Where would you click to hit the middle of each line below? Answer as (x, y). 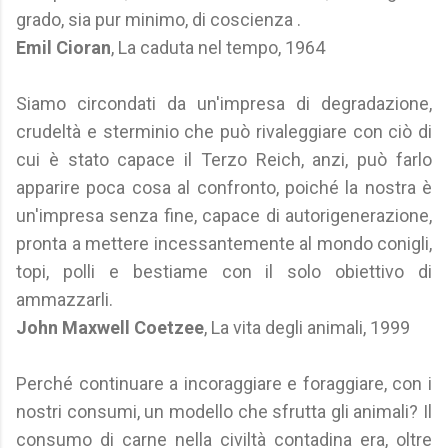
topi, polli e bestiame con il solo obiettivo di (224, 271)
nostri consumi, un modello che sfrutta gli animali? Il (224, 411)
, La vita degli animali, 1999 (307, 327)
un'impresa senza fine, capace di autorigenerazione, (224, 215)
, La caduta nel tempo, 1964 (218, 47)
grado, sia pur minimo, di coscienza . (158, 19)
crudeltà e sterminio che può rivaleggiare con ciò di (224, 131)
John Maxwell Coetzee (110, 327)
